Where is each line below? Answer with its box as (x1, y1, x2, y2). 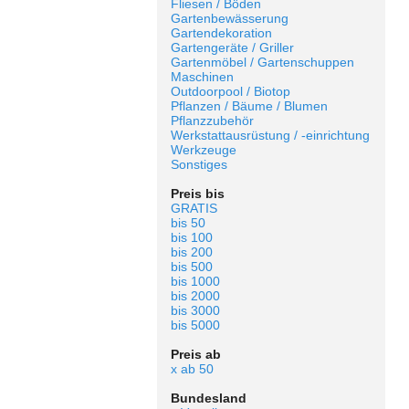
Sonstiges (171, 157, 227, 172)
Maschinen (171, 69, 234, 84)
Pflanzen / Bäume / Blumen (171, 99, 328, 113)
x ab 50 (171, 362, 214, 376)
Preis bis (171, 186, 225, 201)
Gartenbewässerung (171, 11, 288, 26)
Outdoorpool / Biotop (171, 84, 290, 99)
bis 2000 (171, 288, 220, 303)
